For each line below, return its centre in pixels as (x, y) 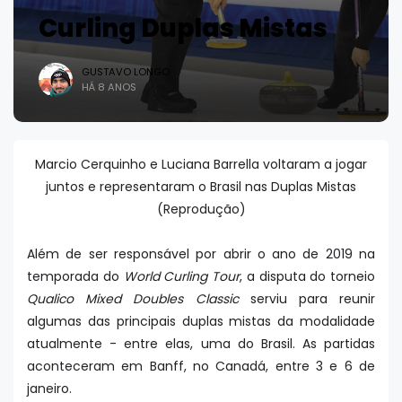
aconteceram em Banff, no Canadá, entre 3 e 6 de (201, 366)
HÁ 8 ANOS (109, 87)
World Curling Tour (181, 276)
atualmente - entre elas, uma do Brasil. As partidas (201, 344)
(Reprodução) (201, 209)
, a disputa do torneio (307, 276)
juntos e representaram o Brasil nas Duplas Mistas (201, 187)
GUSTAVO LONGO (126, 72)
